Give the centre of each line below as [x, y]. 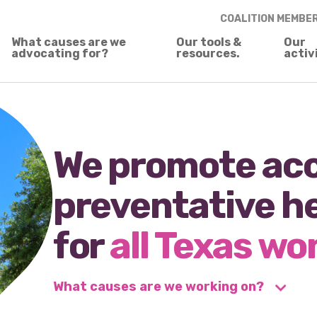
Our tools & [209, 42]
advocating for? [60, 53]
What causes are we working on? [160, 286]
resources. [208, 53]
